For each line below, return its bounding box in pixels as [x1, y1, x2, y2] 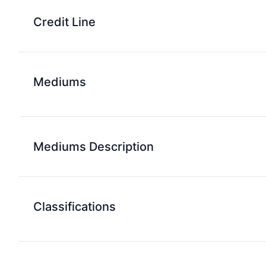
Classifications [33, 199, 116, 214]
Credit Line [33, 15, 96, 29]
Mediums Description [33, 140, 154, 154]
